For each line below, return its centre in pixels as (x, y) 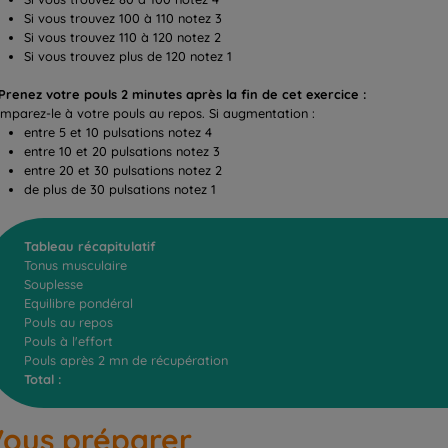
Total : (43, 379)
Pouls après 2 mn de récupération (126, 360)
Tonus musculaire (75, 265)
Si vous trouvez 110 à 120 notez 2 (122, 36)
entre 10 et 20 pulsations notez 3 (122, 150)
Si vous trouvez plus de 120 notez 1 (128, 55)
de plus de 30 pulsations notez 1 (120, 188)
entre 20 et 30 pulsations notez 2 (123, 169)
